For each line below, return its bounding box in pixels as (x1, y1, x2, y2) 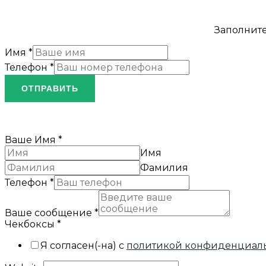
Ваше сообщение (5, 207, 94, 219)
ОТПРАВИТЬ (21, 83, 78, 94)
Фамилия (140, 162, 188, 174)
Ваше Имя (5, 134, 58, 146)
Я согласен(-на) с (40, 240, 126, 252)
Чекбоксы (5, 218, 57, 230)
